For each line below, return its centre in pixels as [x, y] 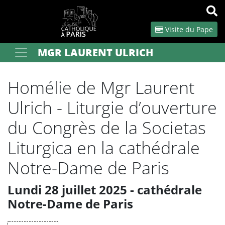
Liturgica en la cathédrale [104, 148]
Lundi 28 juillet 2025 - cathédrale [105, 190]
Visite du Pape [188, 29]
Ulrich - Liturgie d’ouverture [112, 107]
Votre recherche [34, 52]
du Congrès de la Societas [107, 128]
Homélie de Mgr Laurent [101, 87]
